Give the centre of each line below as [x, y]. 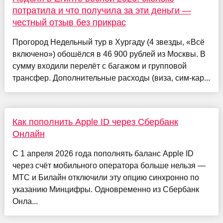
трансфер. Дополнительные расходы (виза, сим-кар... [111, 78]
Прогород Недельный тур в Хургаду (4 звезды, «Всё [108, 42]
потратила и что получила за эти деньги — [102, 11]
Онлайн [28, 134]
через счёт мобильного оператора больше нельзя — [109, 166]
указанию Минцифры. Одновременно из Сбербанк [106, 190]
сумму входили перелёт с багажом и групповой [99, 66]
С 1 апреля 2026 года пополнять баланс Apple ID [103, 154]
